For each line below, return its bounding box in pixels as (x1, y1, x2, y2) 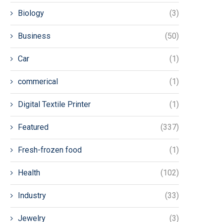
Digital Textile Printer (18, 100, 91, 110)
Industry (18, 191, 46, 201)
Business (18, 31, 51, 41)
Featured (18, 122, 49, 132)
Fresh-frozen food (18, 145, 82, 155)
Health (18, 168, 40, 178)
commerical (18, 77, 58, 87)
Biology (18, 8, 44, 18)
